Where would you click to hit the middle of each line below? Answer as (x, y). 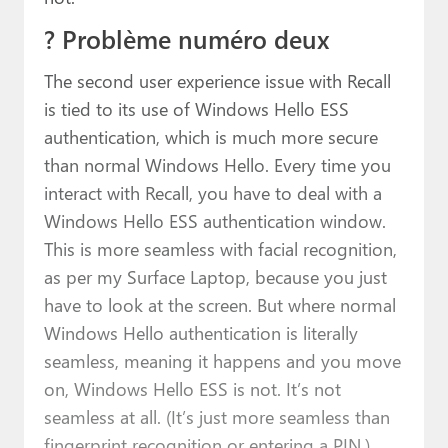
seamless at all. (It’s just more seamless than (216, 416)
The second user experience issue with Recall (217, 80)
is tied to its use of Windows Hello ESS (196, 108)
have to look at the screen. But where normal (219, 304)
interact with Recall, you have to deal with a (212, 192)
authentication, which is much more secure (210, 136)
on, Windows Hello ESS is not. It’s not (192, 388)
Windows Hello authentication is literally (200, 332)
